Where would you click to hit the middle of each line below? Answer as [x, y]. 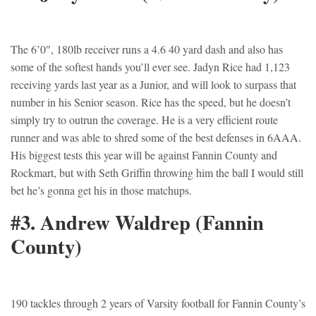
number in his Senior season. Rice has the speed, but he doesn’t [151, 102]
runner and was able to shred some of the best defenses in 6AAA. [156, 138]
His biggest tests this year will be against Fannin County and [144, 155]
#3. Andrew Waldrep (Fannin [137, 223]
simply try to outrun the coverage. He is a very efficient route [144, 120]
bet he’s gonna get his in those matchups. [101, 190]
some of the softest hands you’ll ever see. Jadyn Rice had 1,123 [150, 67]
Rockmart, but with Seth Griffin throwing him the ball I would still [157, 173]
